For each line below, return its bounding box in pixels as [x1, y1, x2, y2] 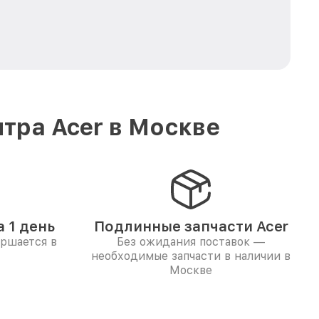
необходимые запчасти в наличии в [91, 249, 291, 263]
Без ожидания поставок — [117, 235, 265, 249]
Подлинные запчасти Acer [93, 218, 288, 235]
